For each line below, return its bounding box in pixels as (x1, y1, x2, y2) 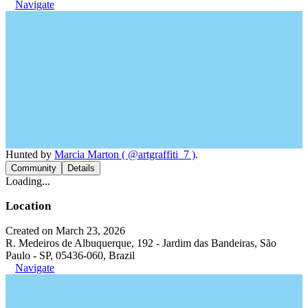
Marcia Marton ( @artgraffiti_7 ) (54, 148, 195, 160)
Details (67, 163, 95, 173)
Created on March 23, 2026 (5, 225, 125, 236)
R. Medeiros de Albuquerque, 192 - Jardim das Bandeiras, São (5, 237, 276, 249)
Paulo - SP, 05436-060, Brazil (5, 250, 135, 261)
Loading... (5, 175, 50, 187)
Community (11, 163, 56, 173)
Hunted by (5, 148, 54, 160)
